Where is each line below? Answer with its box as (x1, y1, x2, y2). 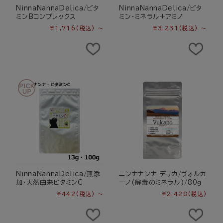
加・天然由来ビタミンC (16, 179, 83, 186)
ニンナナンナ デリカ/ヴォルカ (119, 171, 207, 178)
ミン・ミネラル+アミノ (119, 13, 183, 20)
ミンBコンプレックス (16, 13, 76, 20)
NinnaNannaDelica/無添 (16, 171, 101, 178)
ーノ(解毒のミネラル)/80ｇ (119, 179, 202, 186)
